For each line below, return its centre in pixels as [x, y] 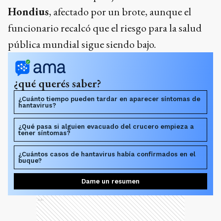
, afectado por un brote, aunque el [120, 12]
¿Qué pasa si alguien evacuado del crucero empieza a [106, 127]
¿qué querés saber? [57, 84]
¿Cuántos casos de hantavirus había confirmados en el [107, 154]
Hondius [28, 12]
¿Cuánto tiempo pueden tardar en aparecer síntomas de [109, 99]
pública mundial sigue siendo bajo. [82, 44]
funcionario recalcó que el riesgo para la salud [105, 28]
